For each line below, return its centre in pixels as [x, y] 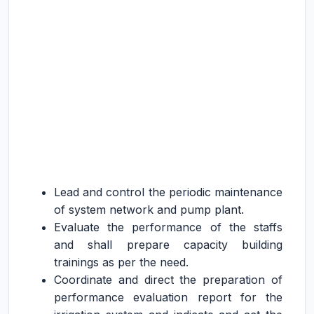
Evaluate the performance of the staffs [168, 227]
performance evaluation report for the [168, 297]
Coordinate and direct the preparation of [168, 280]
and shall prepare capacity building [168, 245]
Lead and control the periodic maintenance [168, 192]
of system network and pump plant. [149, 210]
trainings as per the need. [121, 262]
